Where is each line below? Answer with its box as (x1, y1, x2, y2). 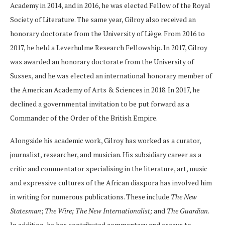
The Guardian (167, 206, 208, 216)
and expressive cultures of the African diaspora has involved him (10, 178, 212, 188)
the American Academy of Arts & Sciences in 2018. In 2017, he (10, 85, 200, 95)
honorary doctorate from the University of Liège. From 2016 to (10, 29, 205, 39)
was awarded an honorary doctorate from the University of (10, 57, 194, 67)
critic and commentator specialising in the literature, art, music (10, 164, 207, 174)
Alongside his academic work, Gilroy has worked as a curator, (10, 136, 201, 146)
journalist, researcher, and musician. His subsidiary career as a (10, 150, 201, 160)
